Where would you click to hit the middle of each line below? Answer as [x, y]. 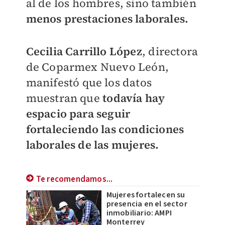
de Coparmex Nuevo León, [97, 67]
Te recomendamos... [74, 180]
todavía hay [132, 98]
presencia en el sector [147, 204]
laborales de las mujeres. [92, 145]
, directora [170, 51]
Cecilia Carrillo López [84, 51]
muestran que [63, 98]
